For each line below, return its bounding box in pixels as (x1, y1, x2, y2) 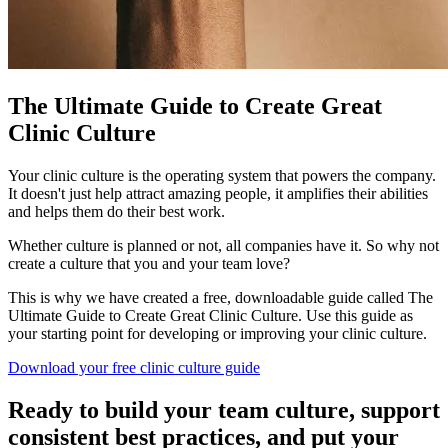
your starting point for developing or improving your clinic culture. (8, 324, 427, 342)
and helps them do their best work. (8, 202, 225, 220)
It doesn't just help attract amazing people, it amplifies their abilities (8, 184, 428, 202)
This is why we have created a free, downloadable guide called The (8, 288, 433, 306)
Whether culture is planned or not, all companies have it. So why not (8, 236, 439, 254)
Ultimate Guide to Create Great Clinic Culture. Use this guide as (8, 306, 413, 324)
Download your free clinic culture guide (8, 358, 260, 376)
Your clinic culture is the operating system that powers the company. (8, 166, 436, 184)
